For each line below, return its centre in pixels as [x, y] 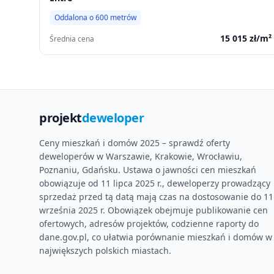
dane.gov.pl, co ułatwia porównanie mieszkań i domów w [156, 237]
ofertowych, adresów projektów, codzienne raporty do [149, 224]
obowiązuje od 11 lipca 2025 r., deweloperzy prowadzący [155, 183]
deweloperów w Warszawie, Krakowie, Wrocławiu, [141, 156]
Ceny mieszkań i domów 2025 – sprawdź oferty [135, 143]
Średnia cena [72, 39]
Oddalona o [75, 17]
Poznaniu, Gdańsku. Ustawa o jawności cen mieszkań [148, 170]
